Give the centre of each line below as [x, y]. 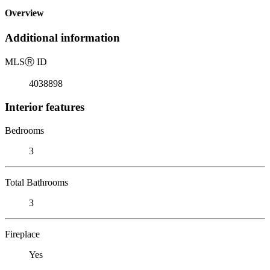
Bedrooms [24, 130]
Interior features [45, 107]
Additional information [62, 38]
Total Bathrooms [36, 182]
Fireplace [22, 234]
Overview [24, 13]
